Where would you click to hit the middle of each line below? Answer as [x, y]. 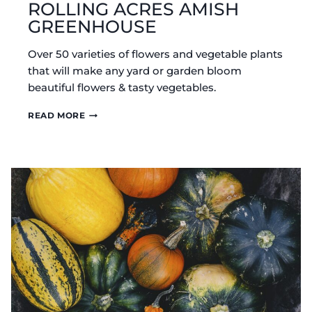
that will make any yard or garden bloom [135, 71]
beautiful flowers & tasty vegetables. [122, 88]
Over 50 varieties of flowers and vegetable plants [155, 54]
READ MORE [57, 116]
